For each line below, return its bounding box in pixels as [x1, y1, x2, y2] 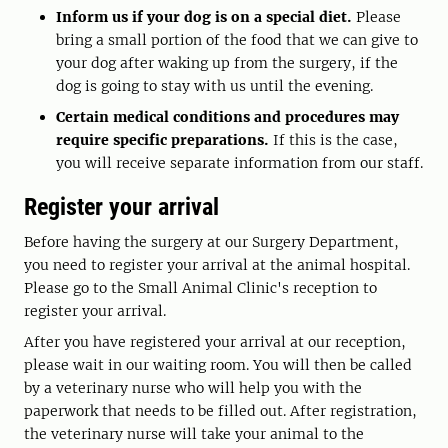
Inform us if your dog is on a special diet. [56, 8, 356, 27]
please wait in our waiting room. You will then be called [24, 356, 412, 375]
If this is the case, [269, 131, 398, 150]
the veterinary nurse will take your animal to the [24, 425, 364, 444]
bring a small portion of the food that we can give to [56, 31, 418, 50]
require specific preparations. [56, 131, 269, 150]
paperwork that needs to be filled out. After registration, [24, 402, 417, 421]
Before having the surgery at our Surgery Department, [24, 233, 399, 252]
